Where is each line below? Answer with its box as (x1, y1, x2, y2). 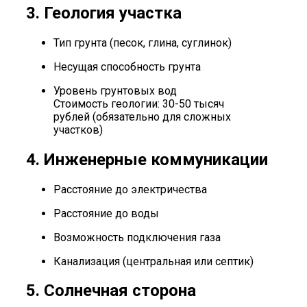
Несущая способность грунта (53, 60, 201, 73)
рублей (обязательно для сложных (53, 110, 231, 123)
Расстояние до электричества (53, 182, 207, 196)
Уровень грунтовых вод (53, 84, 177, 97)
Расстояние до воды (53, 206, 159, 220)
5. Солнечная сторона (26, 281, 196, 301)
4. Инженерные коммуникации (26, 149, 268, 169)
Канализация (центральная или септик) (53, 254, 254, 268)
